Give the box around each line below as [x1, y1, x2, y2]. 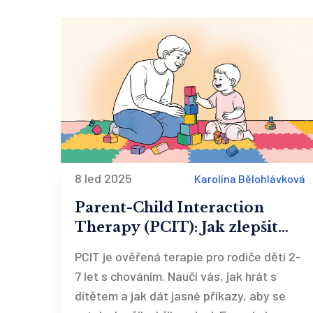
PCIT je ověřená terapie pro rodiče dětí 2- [75, 249, 301, 265]
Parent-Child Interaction [75, 199, 264, 217]
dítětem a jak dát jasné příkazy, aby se [75, 288, 286, 304]
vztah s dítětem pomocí [75, 238, 252, 256]
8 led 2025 [75, 170, 132, 187]
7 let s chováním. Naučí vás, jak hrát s [75, 268, 277, 284]
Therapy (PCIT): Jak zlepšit [75, 219, 278, 236]
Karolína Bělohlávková [194, 171, 305, 185]
